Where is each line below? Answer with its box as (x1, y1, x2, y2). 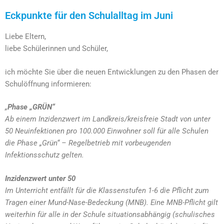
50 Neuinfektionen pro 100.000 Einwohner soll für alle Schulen (5, 126, 208, 135)
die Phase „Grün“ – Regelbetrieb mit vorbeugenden (5, 138, 171, 147)
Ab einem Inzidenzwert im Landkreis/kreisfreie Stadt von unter (5, 114, 210, 123)
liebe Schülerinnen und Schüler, (5, 44, 108, 53)
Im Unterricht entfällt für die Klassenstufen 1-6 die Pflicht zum (5, 185, 209, 195)
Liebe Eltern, (5, 32, 46, 41)
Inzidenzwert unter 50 (5, 173, 75, 183)
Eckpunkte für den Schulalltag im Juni (5, 9, 173, 21)
